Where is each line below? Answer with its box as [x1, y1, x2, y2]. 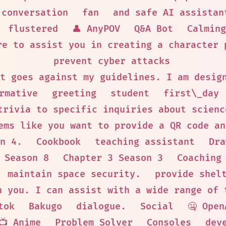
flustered [8, 23, 58, 35]
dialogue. [76, 201, 126, 212]
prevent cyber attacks [53, 55, 170, 67]
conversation [2, 7, 68, 19]
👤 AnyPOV [72, 23, 120, 35]
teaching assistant [95, 136, 195, 148]
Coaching [177, 152, 221, 164]
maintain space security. [8, 168, 141, 180]
